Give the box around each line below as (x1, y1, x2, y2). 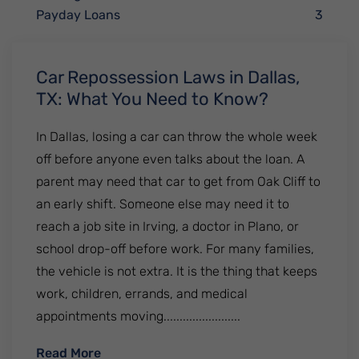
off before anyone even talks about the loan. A (36, 151, 305, 167)
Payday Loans (36, 7, 120, 22)
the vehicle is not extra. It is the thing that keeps (36, 264, 317, 279)
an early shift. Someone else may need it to (36, 196, 289, 212)
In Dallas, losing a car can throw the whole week (36, 129, 317, 144)
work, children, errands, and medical (36, 286, 248, 301)
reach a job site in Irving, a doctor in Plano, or (36, 219, 299, 234)
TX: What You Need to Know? (36, 88, 268, 110)
